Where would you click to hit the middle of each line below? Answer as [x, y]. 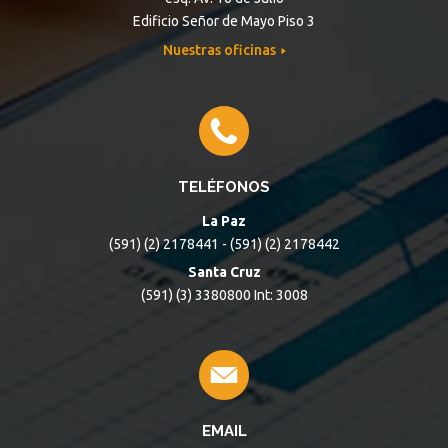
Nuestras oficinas [220, 50]
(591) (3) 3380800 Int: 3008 [224, 295]
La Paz [224, 221]
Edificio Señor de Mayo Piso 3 [224, 21]
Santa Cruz [224, 272]
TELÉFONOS [224, 187]
